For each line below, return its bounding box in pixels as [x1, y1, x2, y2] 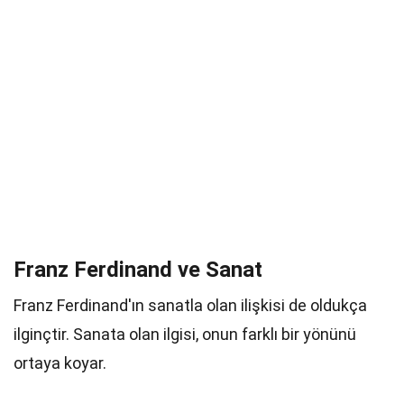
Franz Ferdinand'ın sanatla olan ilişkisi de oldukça [14, 296, 367, 315]
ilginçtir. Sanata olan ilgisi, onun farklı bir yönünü [14, 325, 356, 344]
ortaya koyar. [14, 353, 106, 372]
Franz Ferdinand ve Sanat [14, 257, 262, 282]
